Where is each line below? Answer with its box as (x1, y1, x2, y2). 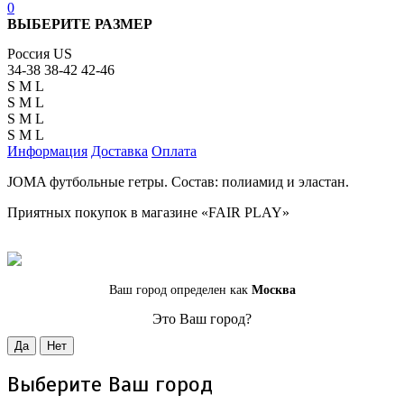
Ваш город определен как (108, 283, 252, 298)
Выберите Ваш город (7, 371, 213, 399)
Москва (251, 283, 296, 298)
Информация (7, 143, 87, 160)
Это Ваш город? (152, 311, 252, 327)
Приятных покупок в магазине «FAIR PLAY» (7, 205, 289, 221)
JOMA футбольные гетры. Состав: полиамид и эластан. (7, 174, 349, 190)
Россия (7, 46, 50, 62)
